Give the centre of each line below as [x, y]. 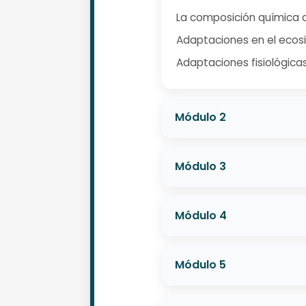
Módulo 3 [200, 166]
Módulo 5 [200, 264]
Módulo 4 [201, 215]
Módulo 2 [200, 117]
